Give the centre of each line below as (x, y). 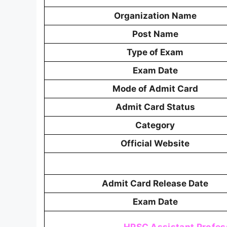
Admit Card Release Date (155, 183)
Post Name (155, 34)
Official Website (155, 143)
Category (155, 125)
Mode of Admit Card (155, 89)
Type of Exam (155, 52)
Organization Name (155, 16)
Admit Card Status (155, 107)
